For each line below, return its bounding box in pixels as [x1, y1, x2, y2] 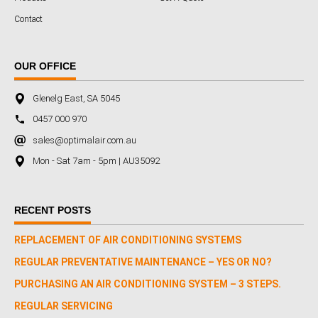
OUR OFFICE [14, 60, 76, 72]
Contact [14, 14, 43, 24]
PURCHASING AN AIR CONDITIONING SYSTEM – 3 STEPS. [14, 278, 281, 290]
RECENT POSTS [14, 204, 91, 216]
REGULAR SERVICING [14, 300, 113, 312]
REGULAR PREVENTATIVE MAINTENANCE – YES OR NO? [14, 256, 272, 268]
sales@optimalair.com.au [33, 134, 136, 146]
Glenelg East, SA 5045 [33, 92, 120, 104]
